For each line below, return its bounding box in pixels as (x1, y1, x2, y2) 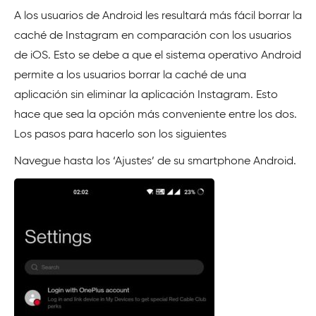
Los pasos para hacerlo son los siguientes (14, 129, 226, 140)
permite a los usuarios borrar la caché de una (14, 70, 246, 81)
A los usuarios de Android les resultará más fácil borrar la (14, 11, 302, 22)
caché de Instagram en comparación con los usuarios (14, 30, 291, 42)
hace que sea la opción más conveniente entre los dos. (14, 109, 297, 121)
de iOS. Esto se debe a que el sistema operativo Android (14, 50, 301, 61)
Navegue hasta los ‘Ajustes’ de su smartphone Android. (14, 156, 296, 167)
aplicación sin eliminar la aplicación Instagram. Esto (14, 90, 278, 101)
